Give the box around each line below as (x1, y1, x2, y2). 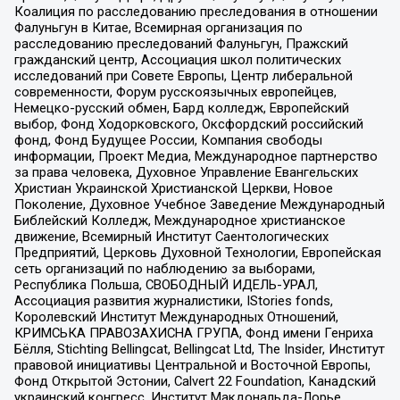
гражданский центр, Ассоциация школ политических (13, 51, 341, 68)
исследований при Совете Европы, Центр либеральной (13, 67, 353, 84)
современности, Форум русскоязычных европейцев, (13, 83, 337, 100)
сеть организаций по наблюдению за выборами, (13, 260, 315, 277)
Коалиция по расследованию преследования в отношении (13, 3, 378, 20)
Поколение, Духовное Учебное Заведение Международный (13, 196, 385, 212)
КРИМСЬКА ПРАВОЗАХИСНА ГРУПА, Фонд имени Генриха (13, 324, 373, 341)
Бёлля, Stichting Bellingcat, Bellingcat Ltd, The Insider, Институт (13, 340, 385, 357)
